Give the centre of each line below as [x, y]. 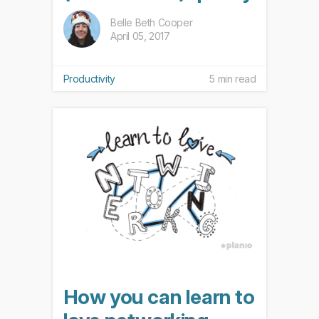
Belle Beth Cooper [152, 22]
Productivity [89, 79]
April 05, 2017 [140, 36]
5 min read [233, 79]
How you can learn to [159, 297]
